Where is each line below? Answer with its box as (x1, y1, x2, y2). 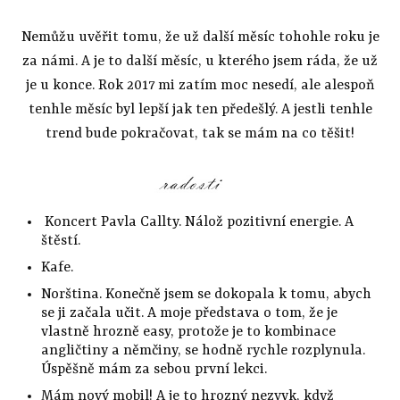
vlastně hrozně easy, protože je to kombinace (40, 323, 336, 340)
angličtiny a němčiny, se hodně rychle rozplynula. (40, 342, 365, 359)
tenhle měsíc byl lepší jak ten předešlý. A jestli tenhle (28, 102, 372, 119)
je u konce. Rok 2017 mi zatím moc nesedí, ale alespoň (25, 78, 375, 95)
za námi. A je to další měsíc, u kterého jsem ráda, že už (22, 54, 378, 71)
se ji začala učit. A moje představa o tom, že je (40, 304, 337, 321)
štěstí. (40, 232, 80, 249)
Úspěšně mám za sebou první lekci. (40, 361, 267, 378)
